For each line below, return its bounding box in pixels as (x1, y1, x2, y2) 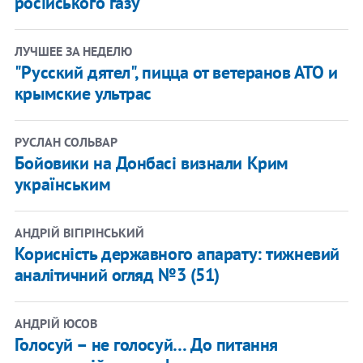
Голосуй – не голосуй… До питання (14, 332, 278, 356)
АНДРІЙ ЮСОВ (14, 314, 97, 331)
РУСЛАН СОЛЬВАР (14, 133, 117, 150)
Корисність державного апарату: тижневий (14, 241, 340, 265)
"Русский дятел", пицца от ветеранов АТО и (14, 60, 338, 83)
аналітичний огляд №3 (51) (14, 263, 220, 286)
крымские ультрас (14, 81, 152, 105)
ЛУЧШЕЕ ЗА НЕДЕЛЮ (14, 42, 132, 59)
